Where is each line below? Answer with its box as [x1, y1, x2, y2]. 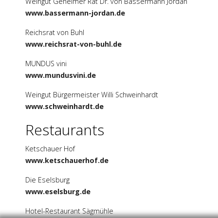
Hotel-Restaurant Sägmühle [25, 206, 113, 216]
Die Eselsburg [25, 175, 70, 185]
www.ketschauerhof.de [25, 156, 109, 165]
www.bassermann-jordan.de [25, 8, 125, 18]
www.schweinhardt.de [25, 102, 104, 111]
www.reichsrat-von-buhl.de [25, 39, 122, 49]
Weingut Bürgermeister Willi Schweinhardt [25, 90, 158, 100]
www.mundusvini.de [25, 71, 96, 80]
